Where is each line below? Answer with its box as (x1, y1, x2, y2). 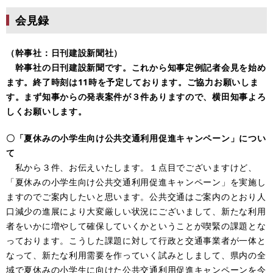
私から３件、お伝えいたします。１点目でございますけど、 (6, 161, 257, 173)
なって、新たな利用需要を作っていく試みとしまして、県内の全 (6, 249, 266, 261)
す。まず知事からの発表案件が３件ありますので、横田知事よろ (6, 90, 266, 102)
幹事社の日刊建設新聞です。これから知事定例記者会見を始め (6, 61, 266, 73)
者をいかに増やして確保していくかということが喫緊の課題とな (6, 219, 266, 232)
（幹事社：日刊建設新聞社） (6, 46, 123, 58)
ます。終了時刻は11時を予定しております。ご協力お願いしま (6, 76, 259, 88)
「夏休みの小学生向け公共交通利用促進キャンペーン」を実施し (6, 175, 266, 188)
